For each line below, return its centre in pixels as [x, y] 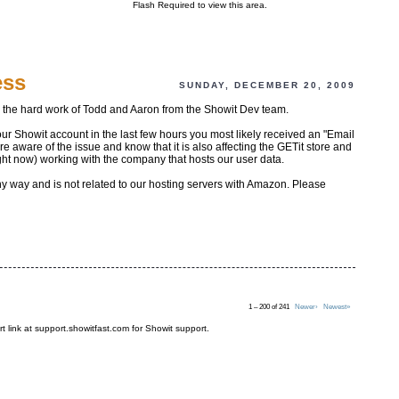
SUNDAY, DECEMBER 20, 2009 [267, 85]
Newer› [306, 307]
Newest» [337, 307]
